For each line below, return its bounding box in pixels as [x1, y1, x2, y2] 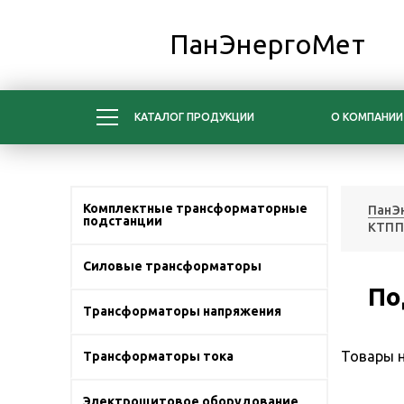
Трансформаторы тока [83, 349, 234, 363]
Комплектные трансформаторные [83, 201, 308, 216]
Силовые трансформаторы [83, 259, 262, 273]
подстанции [83, 214, 162, 228]
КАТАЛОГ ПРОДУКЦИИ [134, 111, 254, 123]
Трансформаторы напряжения [83, 304, 281, 318]
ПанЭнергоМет [170, 29, 365, 60]
